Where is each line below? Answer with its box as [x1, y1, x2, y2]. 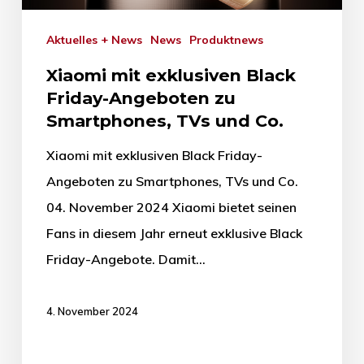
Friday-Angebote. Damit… [45, 251, 206, 268]
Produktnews [196, 32, 263, 48]
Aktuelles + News [54, 32, 142, 48]
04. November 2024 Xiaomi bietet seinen [45, 199, 297, 216]
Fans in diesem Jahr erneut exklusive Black [45, 225, 302, 242]
